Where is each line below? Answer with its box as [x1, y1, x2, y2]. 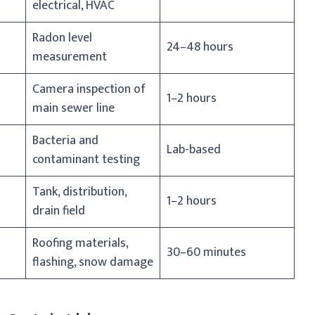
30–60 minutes [167, 241, 246, 263]
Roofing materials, [32, 232, 129, 254]
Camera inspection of [32, 78, 146, 100]
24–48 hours [167, 36, 233, 58]
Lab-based [167, 139, 221, 160]
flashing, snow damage [32, 251, 153, 273]
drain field [32, 200, 85, 221]
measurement [32, 46, 107, 67]
